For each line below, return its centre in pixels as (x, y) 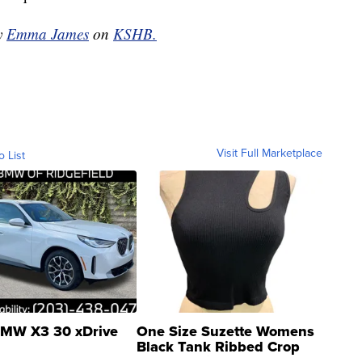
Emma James (48, 34)
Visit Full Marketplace (269, 153)
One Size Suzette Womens (225, 332)
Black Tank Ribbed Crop (218, 347)
